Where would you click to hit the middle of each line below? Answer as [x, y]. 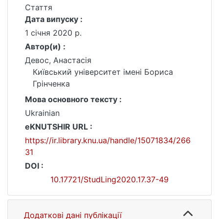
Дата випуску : [54, 19]
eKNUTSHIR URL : [59, 127]
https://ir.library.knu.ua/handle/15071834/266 [108, 140]
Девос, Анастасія [58, 60]
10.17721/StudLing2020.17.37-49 [109, 179]
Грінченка [51, 84]
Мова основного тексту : [73, 99]
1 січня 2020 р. [53, 33]
